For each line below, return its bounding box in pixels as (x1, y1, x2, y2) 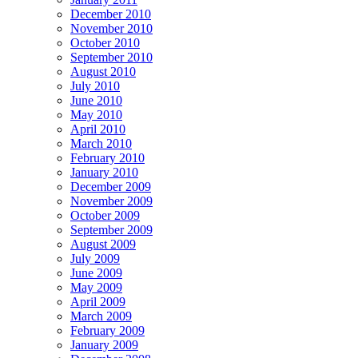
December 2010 (70, 7, 151, 22)
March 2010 (70, 137, 132, 151)
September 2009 (70, 223, 153, 237)
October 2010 (70, 36, 140, 50)
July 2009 (70, 252, 120, 266)
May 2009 (70, 280, 122, 295)
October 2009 (70, 209, 140, 223)
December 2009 (70, 180, 151, 194)
